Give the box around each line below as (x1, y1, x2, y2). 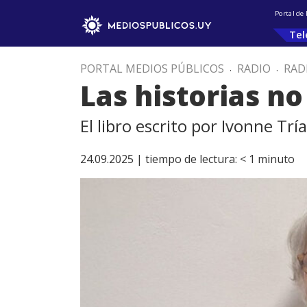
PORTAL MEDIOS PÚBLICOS (80, 61, 224, 76)
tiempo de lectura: (145, 151, 237, 167)
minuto (258, 151, 295, 167)
